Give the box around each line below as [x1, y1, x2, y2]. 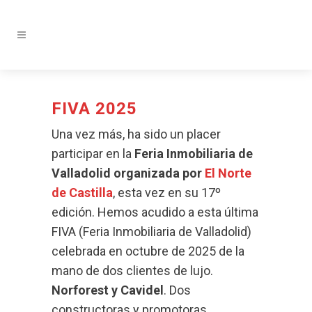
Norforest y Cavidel [52, 283, 164, 297]
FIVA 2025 [52, 99, 137, 118]
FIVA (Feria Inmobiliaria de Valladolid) [52, 224, 251, 239]
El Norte [205, 166, 251, 180]
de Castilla [52, 185, 113, 200]
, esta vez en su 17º [113, 185, 221, 200]
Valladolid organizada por [52, 166, 205, 180]
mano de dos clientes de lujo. [52, 263, 213, 278]
